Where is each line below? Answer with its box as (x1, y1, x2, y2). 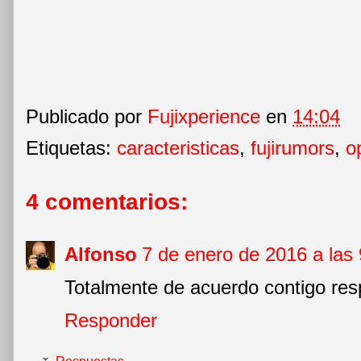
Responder (64, 309, 157, 331)
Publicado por (26, 106, 147, 128)
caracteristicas (117, 136, 239, 159)
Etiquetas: (26, 136, 117, 159)
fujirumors (251, 136, 334, 159)
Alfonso (64, 243, 137, 265)
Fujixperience (147, 106, 260, 128)
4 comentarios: (26, 189, 188, 214)
